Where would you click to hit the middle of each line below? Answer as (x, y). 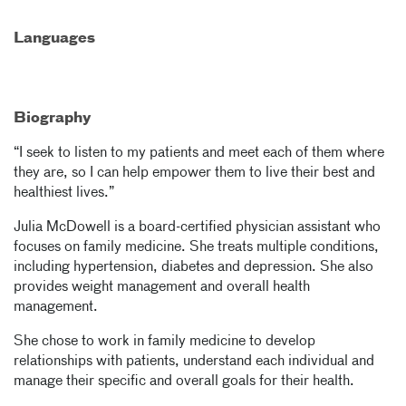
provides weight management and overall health (162, 287)
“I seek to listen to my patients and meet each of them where (199, 153)
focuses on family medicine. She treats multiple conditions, (196, 247)
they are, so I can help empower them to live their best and (194, 173)
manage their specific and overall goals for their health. (184, 382)
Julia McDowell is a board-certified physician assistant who (197, 227)
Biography (53, 119)
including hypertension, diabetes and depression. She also (193, 267)
